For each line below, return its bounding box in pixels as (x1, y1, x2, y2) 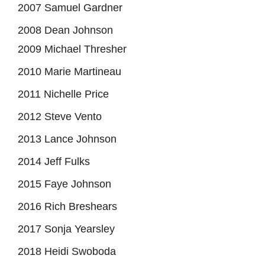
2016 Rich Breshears (18, 200, 117, 212)
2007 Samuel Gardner (18, 1, 122, 14)
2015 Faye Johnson (18, 177, 111, 190)
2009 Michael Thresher (18, 43, 127, 55)
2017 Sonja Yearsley (18, 222, 115, 235)
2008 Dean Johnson (18, 24, 113, 36)
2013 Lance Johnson (18, 132, 117, 145)
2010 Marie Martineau (18, 65, 121, 77)
